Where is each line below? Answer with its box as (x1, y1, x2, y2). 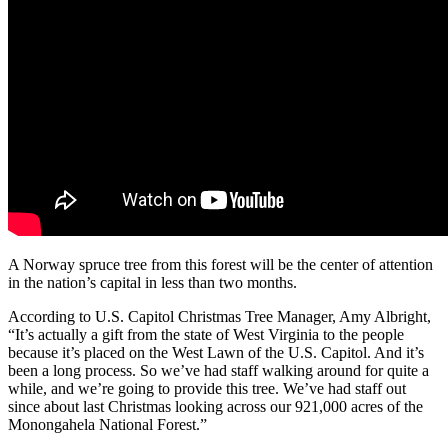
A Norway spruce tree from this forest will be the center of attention (8, 255, 433, 273)
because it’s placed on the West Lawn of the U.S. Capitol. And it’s (8, 343, 424, 361)
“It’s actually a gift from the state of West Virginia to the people (8, 325, 404, 343)
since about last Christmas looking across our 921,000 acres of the (8, 397, 423, 415)
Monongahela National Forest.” (8, 415, 207, 433)
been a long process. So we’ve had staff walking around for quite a (8, 361, 429, 379)
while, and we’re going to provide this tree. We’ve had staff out (8, 379, 406, 397)
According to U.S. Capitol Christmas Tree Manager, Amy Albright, (8, 307, 431, 325)
